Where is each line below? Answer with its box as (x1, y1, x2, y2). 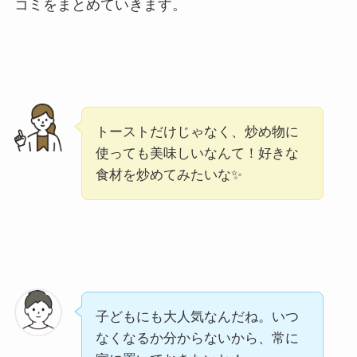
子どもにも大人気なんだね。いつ (95, 309, 299, 325)
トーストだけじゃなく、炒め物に (95, 124, 299, 139)
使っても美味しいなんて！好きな (95, 145, 299, 161)
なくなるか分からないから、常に (95, 331, 299, 347)
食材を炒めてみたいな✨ (95, 167, 242, 182)
